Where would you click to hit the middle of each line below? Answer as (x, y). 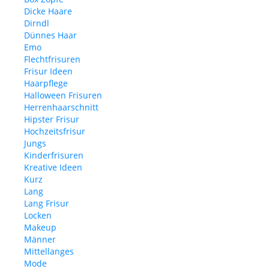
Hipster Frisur (52, 119)
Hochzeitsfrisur (55, 131)
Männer (40, 239)
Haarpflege (46, 83)
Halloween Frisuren (63, 95)
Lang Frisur (47, 203)
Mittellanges (49, 251)
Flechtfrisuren (52, 59)
